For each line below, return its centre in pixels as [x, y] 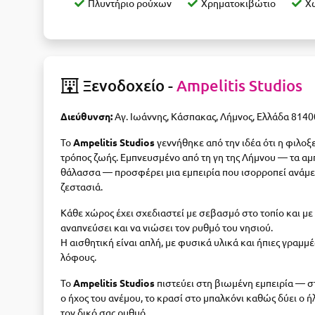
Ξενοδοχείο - [128, 86]
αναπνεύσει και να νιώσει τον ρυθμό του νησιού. [167, 227]
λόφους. [78, 257]
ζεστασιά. [82, 187]
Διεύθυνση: [86, 116]
